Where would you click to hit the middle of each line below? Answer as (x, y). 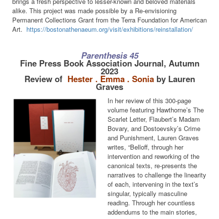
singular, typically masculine (147, 193)
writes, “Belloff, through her (145, 147)
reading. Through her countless (151, 202)
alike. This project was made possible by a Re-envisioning (94, 10)
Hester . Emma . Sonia (110, 79)
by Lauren (175, 79)
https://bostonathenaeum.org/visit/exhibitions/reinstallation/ (110, 29)
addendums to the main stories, (152, 212)
